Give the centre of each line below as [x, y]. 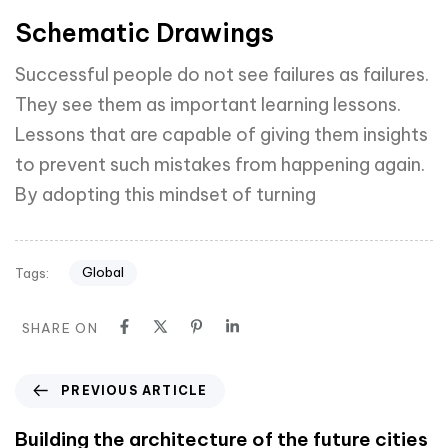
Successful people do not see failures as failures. [222, 75]
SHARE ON [59, 327]
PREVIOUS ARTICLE [134, 390]
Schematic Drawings [144, 32]
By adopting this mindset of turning [165, 195]
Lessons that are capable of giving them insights [221, 135]
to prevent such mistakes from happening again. [220, 165]
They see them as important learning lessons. [208, 105]
